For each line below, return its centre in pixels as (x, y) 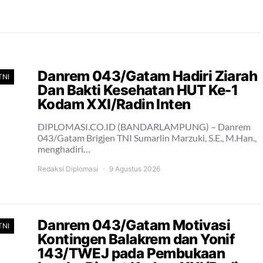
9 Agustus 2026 (135, 169)
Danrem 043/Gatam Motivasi (134, 225)
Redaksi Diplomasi (68, 169)
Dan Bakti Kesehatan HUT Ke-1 (138, 90)
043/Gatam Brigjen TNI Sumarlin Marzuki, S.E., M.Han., (147, 138)
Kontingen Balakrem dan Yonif (136, 239)
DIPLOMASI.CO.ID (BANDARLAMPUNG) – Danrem (144, 127)
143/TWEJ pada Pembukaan (131, 253)
